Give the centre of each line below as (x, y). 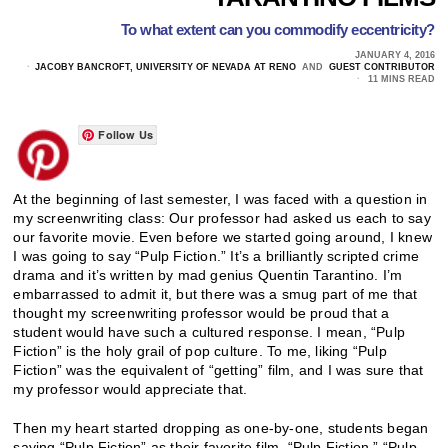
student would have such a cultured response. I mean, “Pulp (209, 331)
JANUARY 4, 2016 (394, 54)
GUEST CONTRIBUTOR (381, 66)
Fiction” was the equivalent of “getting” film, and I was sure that (218, 369)
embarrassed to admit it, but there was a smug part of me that (215, 293)
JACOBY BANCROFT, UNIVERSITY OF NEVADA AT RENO (165, 66)
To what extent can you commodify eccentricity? (277, 29)
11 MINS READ (399, 78)
